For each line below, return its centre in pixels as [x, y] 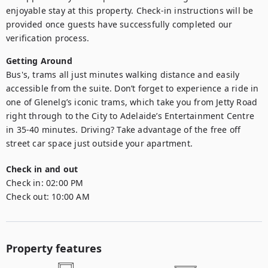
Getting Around [39, 61]
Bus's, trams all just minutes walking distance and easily [123, 74]
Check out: [28, 197]
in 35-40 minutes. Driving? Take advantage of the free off [124, 130]
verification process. [48, 38]
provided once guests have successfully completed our [119, 24]
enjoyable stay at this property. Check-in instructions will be [130, 10]
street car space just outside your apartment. [99, 143]
